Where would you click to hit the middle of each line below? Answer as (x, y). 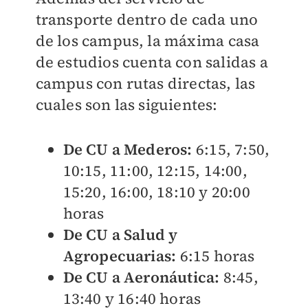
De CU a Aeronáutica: (141, 277)
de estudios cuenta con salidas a (152, 62)
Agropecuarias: (120, 255)
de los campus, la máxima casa (147, 40)
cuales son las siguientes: (126, 104)
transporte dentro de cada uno (147, 19)
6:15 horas (216, 255)
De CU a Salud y (120, 234)
